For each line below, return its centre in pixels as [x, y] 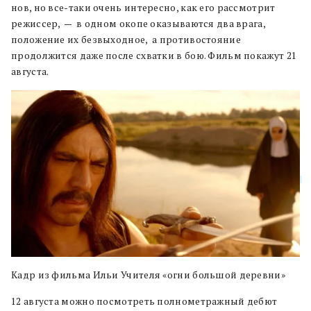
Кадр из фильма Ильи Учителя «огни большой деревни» [148, 275]
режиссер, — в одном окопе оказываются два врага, [138, 24]
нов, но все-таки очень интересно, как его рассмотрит [143, 8]
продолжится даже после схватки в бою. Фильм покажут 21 [154, 56]
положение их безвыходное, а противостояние [126, 40]
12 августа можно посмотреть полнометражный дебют [144, 301]
